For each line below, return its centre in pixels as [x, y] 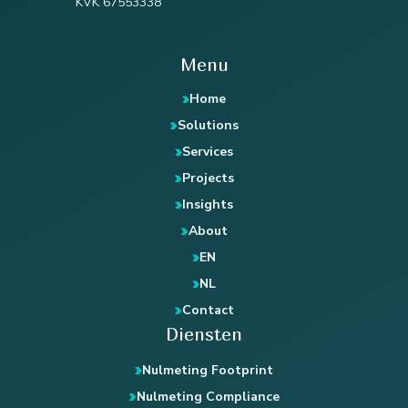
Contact [208, 311]
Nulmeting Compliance [208, 397]
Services [208, 152]
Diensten [204, 333]
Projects [208, 178]
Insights [208, 205]
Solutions [208, 126]
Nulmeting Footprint [208, 370]
